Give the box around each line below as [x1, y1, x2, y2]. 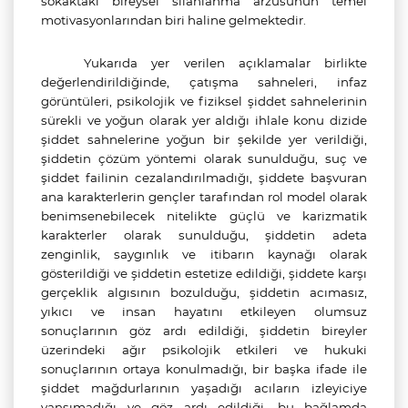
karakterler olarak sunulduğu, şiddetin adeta [41, 228, 367, 242]
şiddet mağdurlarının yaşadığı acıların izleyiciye [41, 381, 367, 395]
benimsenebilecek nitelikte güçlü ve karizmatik [41, 209, 367, 223]
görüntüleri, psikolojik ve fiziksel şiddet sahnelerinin [41, 94, 367, 108]
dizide [330, 113, 367, 127]
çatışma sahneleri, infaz [189, 75, 368, 89]
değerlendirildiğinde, [41, 75, 189, 89]
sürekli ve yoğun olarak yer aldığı [41, 113, 255, 127]
